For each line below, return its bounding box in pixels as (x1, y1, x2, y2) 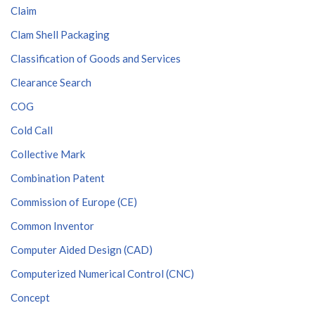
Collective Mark (11, 148, 85, 160)
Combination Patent (11, 172, 105, 184)
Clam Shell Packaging (11, 28, 110, 41)
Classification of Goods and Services (11, 52, 181, 65)
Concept (11, 291, 50, 304)
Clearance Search (11, 76, 91, 89)
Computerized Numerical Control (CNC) (11, 267, 194, 280)
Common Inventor (11, 219, 94, 232)
